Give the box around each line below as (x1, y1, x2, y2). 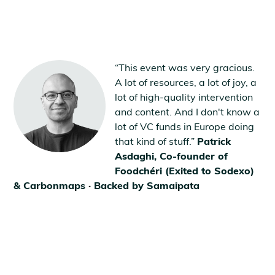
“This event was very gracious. (115, 61, 255, 74)
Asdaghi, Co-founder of (115, 149, 228, 162)
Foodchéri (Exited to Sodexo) (115, 164, 255, 177)
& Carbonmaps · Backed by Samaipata (14, 179, 200, 192)
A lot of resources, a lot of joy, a (115, 76, 257, 88)
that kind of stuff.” (115, 134, 198, 147)
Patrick (197, 134, 231, 147)
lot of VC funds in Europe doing (115, 120, 255, 133)
